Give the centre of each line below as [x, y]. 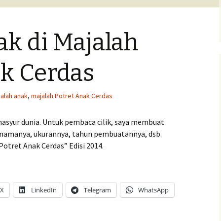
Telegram [97, 190]
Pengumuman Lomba [80, 15]
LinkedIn [44, 190]
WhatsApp [153, 190]
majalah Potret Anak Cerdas [72, 96]
